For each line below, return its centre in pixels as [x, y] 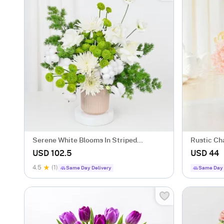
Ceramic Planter [59, 150]
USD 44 [205, 153]
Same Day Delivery [89, 168]
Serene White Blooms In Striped [85, 140]
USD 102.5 [52, 153]
